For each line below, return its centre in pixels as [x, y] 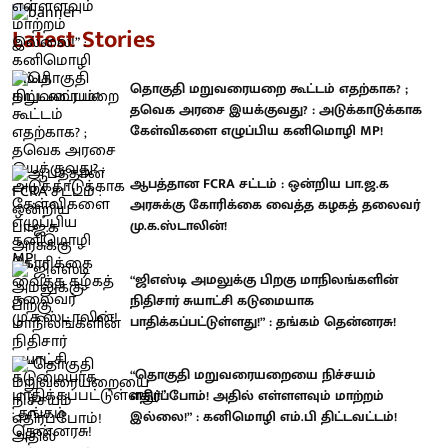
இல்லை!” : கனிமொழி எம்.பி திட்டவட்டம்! [263, 417]
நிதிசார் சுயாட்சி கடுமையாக [222, 300]
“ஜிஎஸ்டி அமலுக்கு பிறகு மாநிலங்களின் [264, 279]
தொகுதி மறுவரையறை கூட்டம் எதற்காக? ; [269, 88]
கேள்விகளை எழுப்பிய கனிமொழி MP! [256, 130]
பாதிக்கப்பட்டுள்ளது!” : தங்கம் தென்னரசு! [263, 321]
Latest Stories [83, 39]
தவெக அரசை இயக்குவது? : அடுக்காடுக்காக [276, 109]
